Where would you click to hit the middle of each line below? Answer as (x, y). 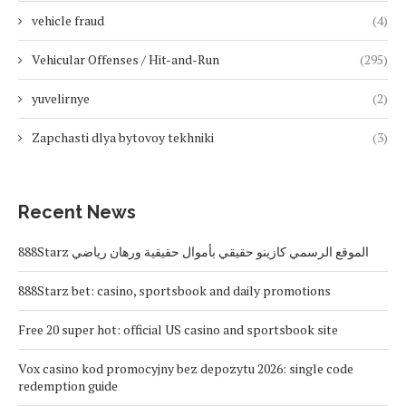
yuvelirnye (61, 99)
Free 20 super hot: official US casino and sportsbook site (178, 330)
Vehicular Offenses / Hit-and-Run (126, 60)
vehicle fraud (68, 21)
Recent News (77, 213)
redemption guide (68, 386)
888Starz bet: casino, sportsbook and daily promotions (174, 291)
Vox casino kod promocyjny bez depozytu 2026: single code (186, 369)
